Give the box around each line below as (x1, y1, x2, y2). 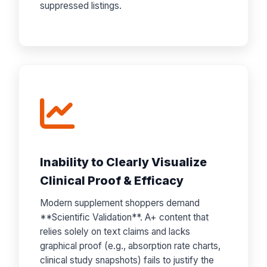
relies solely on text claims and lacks (40, 226, 191, 237)
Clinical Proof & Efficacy (40, 173, 184, 188)
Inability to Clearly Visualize (40, 155, 207, 169)
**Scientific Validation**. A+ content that (40, 212, 209, 223)
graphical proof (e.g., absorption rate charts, (40, 240, 221, 252)
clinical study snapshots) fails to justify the (40, 254, 215, 266)
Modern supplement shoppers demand (40, 197, 200, 209)
